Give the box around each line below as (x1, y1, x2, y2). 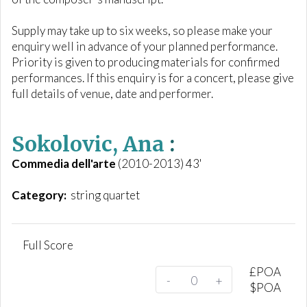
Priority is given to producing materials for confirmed (12, 55, 280, 69)
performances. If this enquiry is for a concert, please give (12, 71, 294, 85)
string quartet (66, 188, 142, 202)
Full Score (23, 237, 73, 252)
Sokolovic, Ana (12, 131, 164, 157)
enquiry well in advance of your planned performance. (12, 39, 278, 53)
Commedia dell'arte (12, 156, 116, 171)
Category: (12, 188, 66, 202)
